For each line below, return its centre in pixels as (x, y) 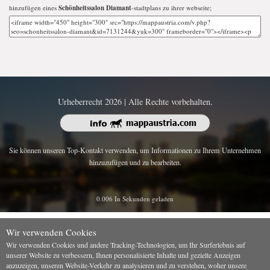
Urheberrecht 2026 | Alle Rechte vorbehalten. (135, 101)
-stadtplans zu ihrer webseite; (171, 7)
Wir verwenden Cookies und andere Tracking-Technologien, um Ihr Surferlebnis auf (126, 245)
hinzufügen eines (34, 7)
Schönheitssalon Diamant (95, 8)
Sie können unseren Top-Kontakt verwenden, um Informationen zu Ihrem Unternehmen (135, 150)
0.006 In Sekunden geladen (135, 199)
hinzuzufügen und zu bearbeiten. (135, 162)
